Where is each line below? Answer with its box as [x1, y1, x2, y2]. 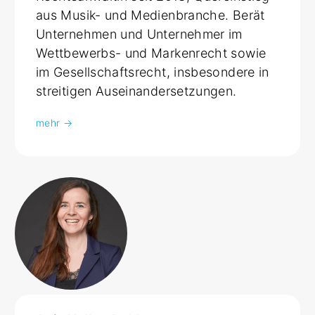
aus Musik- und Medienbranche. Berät [36, 7, 265, 22]
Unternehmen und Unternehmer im [36, 26, 243, 41]
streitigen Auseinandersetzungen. [36, 83, 237, 98]
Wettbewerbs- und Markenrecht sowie [36, 45, 266, 60]
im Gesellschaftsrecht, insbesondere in [36, 64, 269, 79]
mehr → [36, 116, 73, 129]
